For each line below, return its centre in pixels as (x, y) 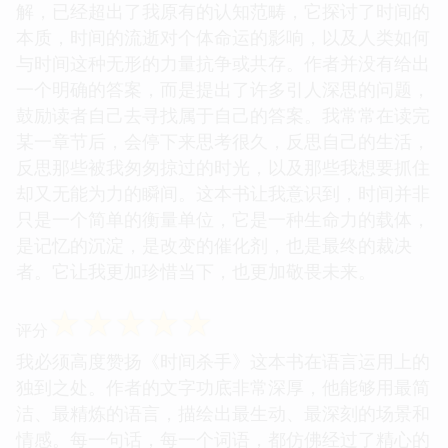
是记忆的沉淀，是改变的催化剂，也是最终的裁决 (214, 244)
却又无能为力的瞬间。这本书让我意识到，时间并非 (223, 192)
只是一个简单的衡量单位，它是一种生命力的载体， (223, 218)
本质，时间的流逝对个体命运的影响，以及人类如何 (223, 36)
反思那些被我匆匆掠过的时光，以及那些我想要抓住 (223, 166)
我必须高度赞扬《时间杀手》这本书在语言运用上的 (223, 360)
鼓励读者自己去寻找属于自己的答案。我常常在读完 (223, 114)
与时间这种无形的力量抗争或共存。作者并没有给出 (223, 62)
